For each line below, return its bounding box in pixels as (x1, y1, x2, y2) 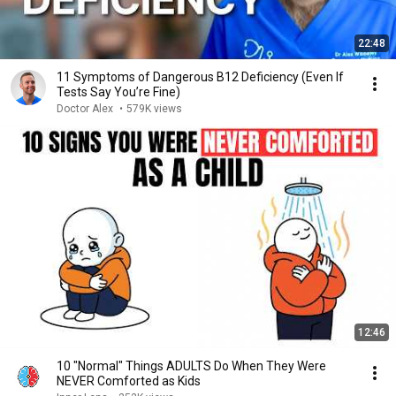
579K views (126, 103, 182, 115)
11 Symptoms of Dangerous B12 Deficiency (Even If (57, 70, 344, 84)
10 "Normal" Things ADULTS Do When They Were (57, 359, 326, 373)
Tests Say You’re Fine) (57, 85, 180, 99)
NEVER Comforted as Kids (57, 374, 201, 388)
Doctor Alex (57, 103, 116, 115)
